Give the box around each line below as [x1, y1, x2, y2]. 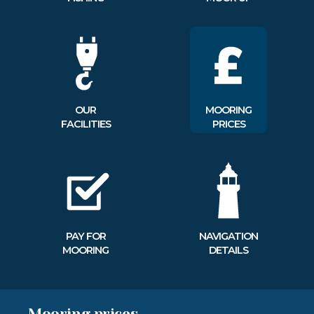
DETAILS [209, 243, 248, 257]
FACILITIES [60, 117, 111, 130]
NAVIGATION [199, 229, 258, 243]
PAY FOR [65, 229, 106, 243]
